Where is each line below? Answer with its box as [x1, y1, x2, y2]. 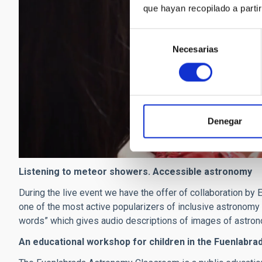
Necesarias [173, 44, 218, 54]
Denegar [208, 116, 242, 126]
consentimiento [129, 58, 188, 68]
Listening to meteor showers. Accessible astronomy [19, 166, 252, 178]
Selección [129, 30, 167, 40]
